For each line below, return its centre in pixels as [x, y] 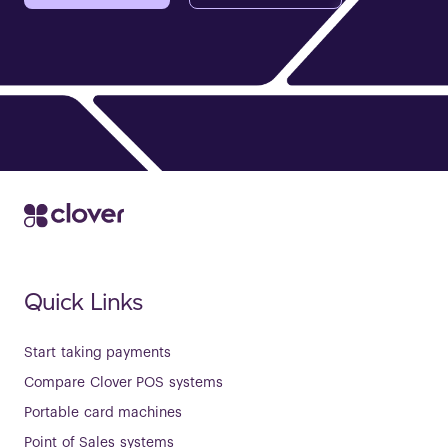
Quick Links [83, 301]
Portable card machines [103, 412]
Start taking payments [98, 352]
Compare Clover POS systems [123, 382]
